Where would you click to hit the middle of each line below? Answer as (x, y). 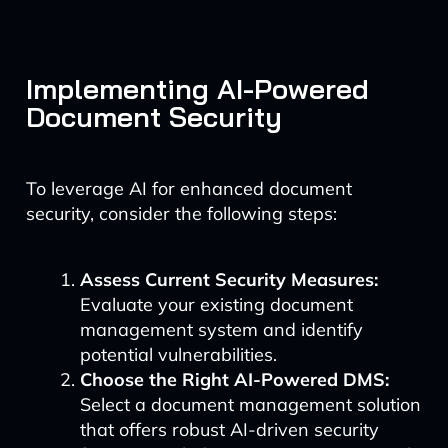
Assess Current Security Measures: (228, 279)
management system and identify (221, 329)
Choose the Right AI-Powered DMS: (234, 379)
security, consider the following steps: (181, 213)
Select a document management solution (250, 404)
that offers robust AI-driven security (229, 429)
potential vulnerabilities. (178, 354)
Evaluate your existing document (216, 304)
